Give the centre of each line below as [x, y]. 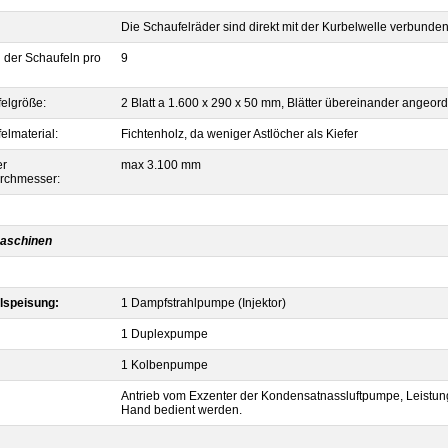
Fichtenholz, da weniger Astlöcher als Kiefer [239, 134]
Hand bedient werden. [181, 410]
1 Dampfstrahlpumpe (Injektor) [203, 303]
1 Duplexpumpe [164, 334]
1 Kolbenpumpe [164, 365]
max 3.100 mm [161, 165]
